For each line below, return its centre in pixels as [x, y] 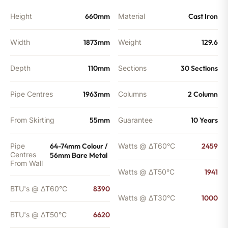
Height [21, 16]
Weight [130, 42]
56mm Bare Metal [78, 155]
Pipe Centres [32, 94]
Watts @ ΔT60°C [147, 146]
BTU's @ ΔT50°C [38, 214]
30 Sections [199, 68]
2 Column [203, 94]
